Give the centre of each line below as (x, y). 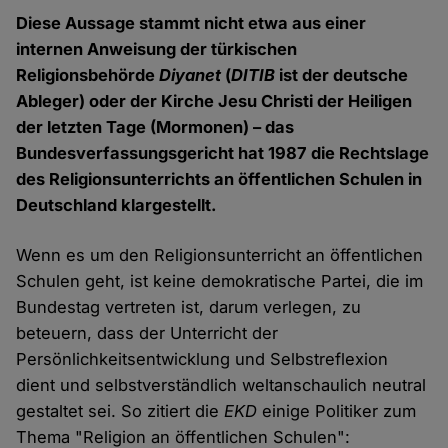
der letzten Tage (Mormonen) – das (155, 127)
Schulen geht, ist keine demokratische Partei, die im (220, 281)
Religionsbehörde (88, 75)
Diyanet (190, 75)
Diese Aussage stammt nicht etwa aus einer (191, 23)
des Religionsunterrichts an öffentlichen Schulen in (219, 179)
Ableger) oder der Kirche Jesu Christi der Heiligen (214, 101)
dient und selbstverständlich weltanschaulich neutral (221, 385)
